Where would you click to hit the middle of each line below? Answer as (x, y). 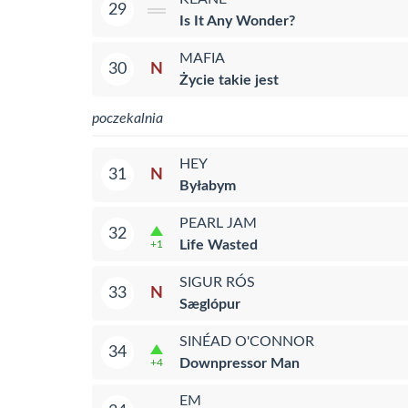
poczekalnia (127, 118)
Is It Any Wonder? (237, 20)
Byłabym (208, 185)
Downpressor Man (240, 363)
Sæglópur (210, 304)
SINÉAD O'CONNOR (247, 341)
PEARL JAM (218, 223)
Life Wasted (219, 245)
